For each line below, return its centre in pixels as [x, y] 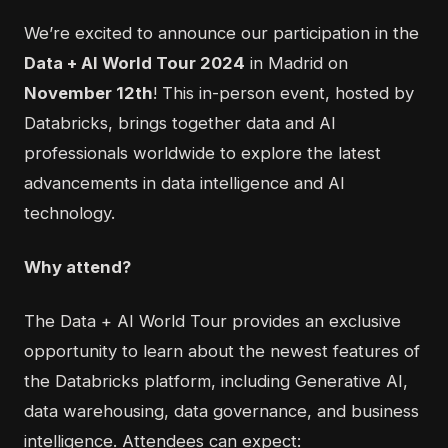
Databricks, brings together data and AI [180, 123]
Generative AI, [351, 381]
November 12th [88, 93]
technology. [69, 213]
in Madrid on [296, 63]
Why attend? [77, 267]
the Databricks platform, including [159, 381]
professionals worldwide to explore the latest [202, 153]
